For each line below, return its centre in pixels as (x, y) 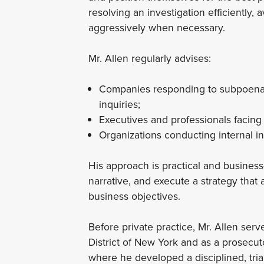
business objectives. (136, 196)
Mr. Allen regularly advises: (151, 58)
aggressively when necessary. (158, 28)
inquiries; (121, 104)
